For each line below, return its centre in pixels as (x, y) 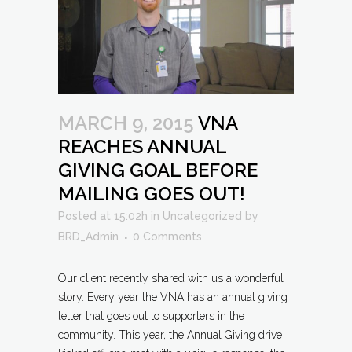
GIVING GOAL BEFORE (158, 170)
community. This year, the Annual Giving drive (170, 335)
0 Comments (167, 237)
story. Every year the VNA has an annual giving (173, 297)
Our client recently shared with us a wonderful (171, 279)
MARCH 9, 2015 (126, 123)
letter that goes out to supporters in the (151, 316)
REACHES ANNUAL (142, 147)
